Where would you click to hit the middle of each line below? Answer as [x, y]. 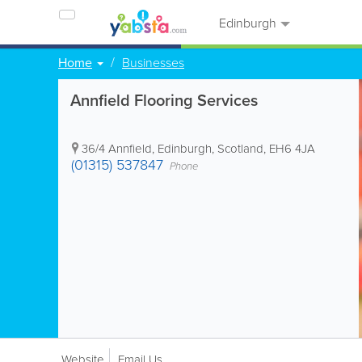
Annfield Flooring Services [164, 100]
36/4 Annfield [117, 148]
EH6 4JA [292, 148]
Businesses [153, 62]
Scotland [240, 148]
